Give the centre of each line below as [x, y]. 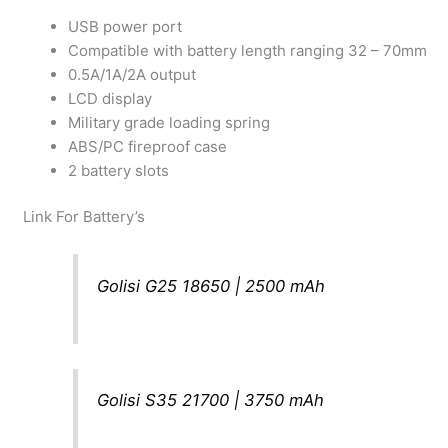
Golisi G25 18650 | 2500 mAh [211, 285]
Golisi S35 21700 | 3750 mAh [211, 400]
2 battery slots [119, 170]
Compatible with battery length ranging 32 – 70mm [248, 50]
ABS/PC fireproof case [148, 146]
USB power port [125, 26]
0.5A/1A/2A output [132, 74]
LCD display [110, 98]
